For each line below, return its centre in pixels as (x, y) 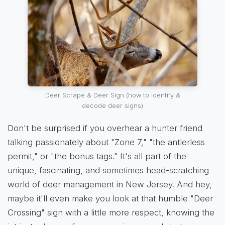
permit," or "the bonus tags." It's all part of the (97, 156)
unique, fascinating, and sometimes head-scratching (108, 170)
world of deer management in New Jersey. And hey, (110, 184)
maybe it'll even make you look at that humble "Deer (110, 198)
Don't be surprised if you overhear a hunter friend (105, 128)
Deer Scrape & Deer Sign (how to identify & (113, 95)
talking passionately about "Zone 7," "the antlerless (106, 142)
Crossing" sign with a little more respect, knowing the (111, 212)
